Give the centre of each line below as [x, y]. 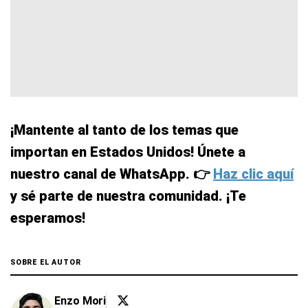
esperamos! [48, 218]
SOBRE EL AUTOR [46, 262]
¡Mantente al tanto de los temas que [124, 130]
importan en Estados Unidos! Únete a [128, 152]
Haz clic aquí [253, 174]
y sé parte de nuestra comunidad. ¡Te [128, 196]
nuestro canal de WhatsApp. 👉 [112, 174]
